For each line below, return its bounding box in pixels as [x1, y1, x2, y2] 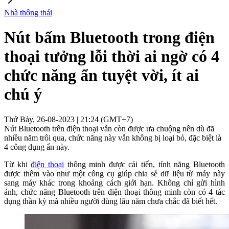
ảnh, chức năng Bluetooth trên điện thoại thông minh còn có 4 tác [4, 187, 225, 196]
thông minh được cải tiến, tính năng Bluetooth [63, 159, 225, 169]
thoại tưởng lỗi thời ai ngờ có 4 [4, 47, 219, 66]
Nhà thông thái [4, 8, 52, 17]
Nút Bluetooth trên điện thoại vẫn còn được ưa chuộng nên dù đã [4, 124, 214, 133]
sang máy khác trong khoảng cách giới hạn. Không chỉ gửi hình [4, 178, 225, 187]
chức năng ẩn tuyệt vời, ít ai [4, 66, 199, 85]
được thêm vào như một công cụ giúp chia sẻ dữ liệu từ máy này [4, 169, 225, 178]
